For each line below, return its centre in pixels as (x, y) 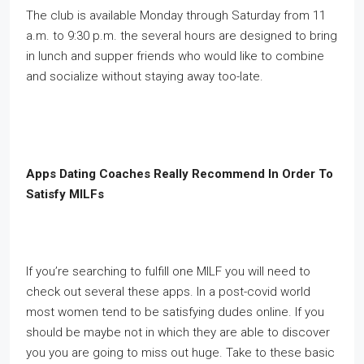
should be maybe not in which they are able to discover (178, 332)
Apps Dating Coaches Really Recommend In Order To (180, 174)
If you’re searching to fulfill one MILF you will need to (168, 271)
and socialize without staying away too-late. (145, 76)
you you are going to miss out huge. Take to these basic (180, 353)
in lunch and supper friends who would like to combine (175, 56)
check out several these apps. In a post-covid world (168, 292)
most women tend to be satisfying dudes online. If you (175, 312)
